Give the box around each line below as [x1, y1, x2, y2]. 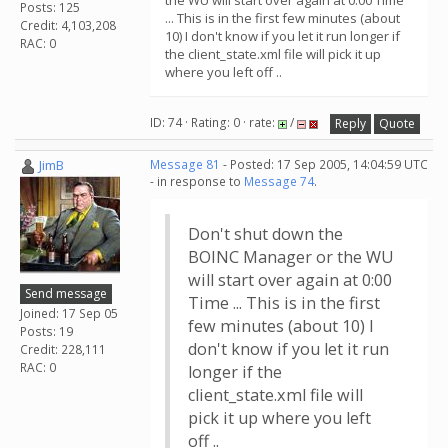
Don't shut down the [188, 223, 343, 245]
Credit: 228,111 [20, 340, 106, 358]
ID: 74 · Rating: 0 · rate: [150, 114, 278, 132]
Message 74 [244, 173, 314, 190]
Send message [25, 284, 107, 302]
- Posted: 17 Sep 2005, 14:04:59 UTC [220, 156, 428, 173]
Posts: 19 [20, 322, 73, 340]
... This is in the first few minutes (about [165, 9, 400, 27]
